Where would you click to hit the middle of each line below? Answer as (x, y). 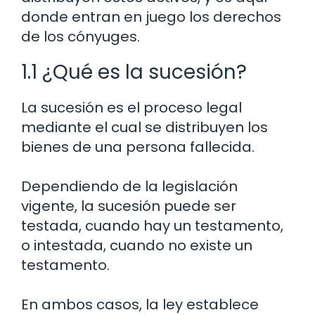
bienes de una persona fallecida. (138, 147)
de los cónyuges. (81, 36)
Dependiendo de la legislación (129, 186)
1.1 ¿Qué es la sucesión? (134, 72)
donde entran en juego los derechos (151, 17)
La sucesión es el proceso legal (131, 107)
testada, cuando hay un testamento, (152, 225)
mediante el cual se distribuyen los (144, 127)
